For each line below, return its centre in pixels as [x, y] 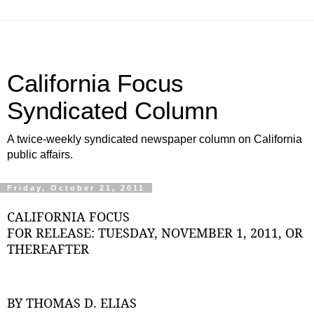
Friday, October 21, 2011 [76, 188]
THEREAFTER [48, 248]
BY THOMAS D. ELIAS [72, 303]
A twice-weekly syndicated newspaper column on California [155, 139]
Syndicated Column [112, 111]
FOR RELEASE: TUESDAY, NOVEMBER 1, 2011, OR [155, 232]
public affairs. [40, 155]
